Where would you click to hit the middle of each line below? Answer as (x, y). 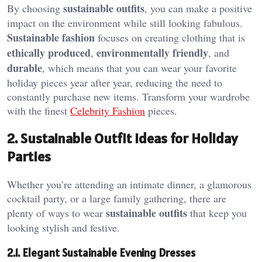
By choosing (35, 8)
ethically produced (49, 53)
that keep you (217, 213)
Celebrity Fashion (108, 111)
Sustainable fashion (51, 38)
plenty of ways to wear (56, 213)
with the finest (39, 111)
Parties (29, 157)
